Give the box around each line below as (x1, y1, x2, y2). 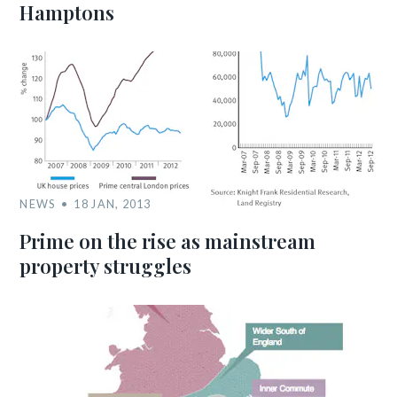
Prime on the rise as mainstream (19, 228, 316, 254)
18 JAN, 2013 (74, 197, 152, 211)
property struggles (19, 253, 192, 279)
